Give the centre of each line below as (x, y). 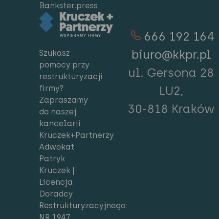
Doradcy (56, 194)
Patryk (52, 158)
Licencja (56, 182)
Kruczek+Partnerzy (77, 135)
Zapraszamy (64, 100)
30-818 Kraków (171, 109)
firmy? (51, 88)
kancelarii (60, 123)
